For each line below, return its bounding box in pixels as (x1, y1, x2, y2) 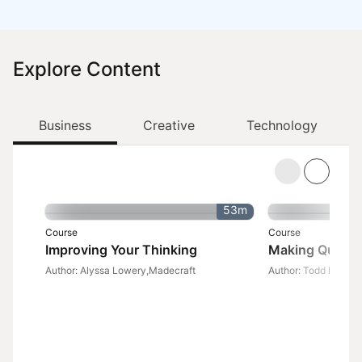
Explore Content (13, 57, 161, 81)
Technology (246, 117, 318, 133)
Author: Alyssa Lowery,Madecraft (45, 264, 196, 276)
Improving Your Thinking (45, 242, 197, 258)
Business (39, 117, 91, 133)
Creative (143, 117, 195, 133)
